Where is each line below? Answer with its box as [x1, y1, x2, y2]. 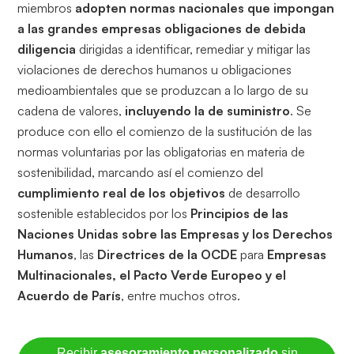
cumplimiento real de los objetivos [17, 185, 226, 201]
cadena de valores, [17, 103, 126, 119]
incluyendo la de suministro [125, 103, 291, 119]
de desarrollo [225, 185, 301, 201]
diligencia [17, 41, 77, 58]
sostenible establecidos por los [17, 205, 191, 222]
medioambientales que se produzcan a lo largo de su [17, 82, 309, 99]
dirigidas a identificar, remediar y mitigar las [76, 41, 311, 58]
